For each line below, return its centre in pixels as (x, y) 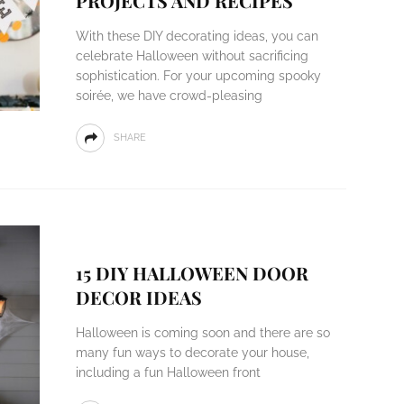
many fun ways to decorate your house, (192, 353)
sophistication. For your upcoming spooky (198, 76)
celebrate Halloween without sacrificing (192, 56)
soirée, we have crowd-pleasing (169, 96)
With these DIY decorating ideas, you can (197, 36)
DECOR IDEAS (138, 297)
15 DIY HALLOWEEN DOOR (192, 273)
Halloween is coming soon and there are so (202, 333)
